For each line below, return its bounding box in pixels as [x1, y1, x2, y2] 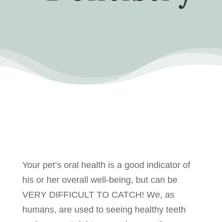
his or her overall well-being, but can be [22, 175, 177, 185]
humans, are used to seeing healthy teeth [22, 205, 186, 215]
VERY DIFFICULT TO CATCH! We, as [22, 190, 174, 200]
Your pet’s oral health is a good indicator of [22, 160, 190, 170]
